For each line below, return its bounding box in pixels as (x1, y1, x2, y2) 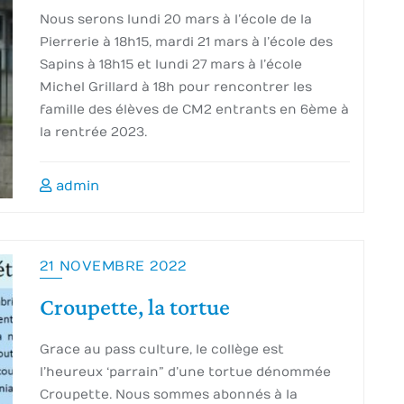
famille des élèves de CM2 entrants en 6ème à (40, 102, 349, 117)
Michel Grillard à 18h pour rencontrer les (40, 79, 312, 95)
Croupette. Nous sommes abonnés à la (40, 387, 298, 402)
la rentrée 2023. (40, 124, 147, 140)
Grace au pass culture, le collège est (40, 342, 284, 357)
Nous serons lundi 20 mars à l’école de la (40, 12, 312, 27)
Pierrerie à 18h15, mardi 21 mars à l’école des (40, 34, 333, 50)
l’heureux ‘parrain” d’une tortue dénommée (40, 364, 331, 380)
